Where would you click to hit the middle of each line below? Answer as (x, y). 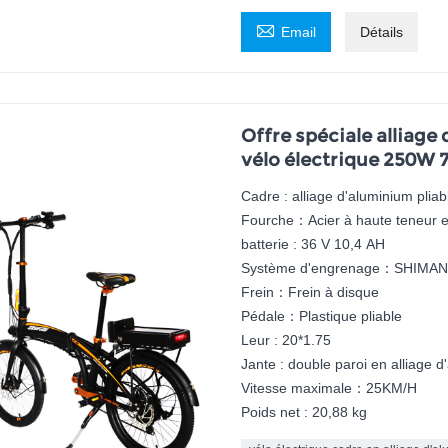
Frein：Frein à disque (309, 292)
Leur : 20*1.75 (285, 340)
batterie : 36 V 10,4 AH (312, 244)
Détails (381, 32)
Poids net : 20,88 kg (303, 412)
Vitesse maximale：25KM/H (328, 388)
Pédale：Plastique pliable (321, 316)
